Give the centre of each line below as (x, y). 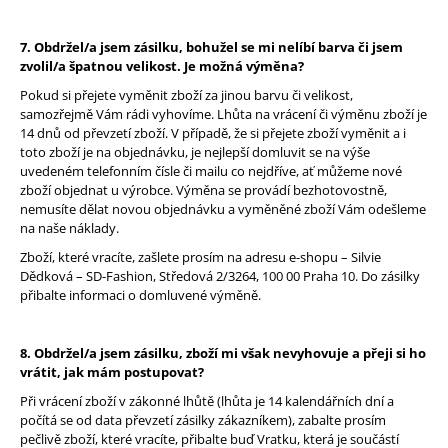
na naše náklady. (69, 228)
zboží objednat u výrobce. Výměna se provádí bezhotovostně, (203, 190)
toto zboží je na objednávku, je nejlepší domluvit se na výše (195, 152)
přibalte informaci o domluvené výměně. (140, 295)
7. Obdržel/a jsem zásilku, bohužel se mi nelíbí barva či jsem (211, 47)
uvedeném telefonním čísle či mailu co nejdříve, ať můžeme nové (211, 171)
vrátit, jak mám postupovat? (112, 372)
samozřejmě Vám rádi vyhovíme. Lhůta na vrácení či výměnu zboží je (223, 114)
